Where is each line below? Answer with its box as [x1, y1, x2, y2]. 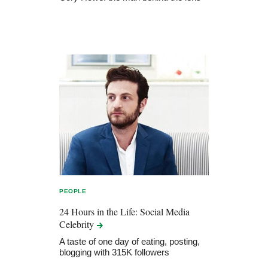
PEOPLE [59, 187, 87, 194]
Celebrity [59, 217, 96, 230]
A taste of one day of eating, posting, [59, 236, 200, 246]
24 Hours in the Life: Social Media [59, 205, 190, 218]
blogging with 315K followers [59, 246, 169, 257]
